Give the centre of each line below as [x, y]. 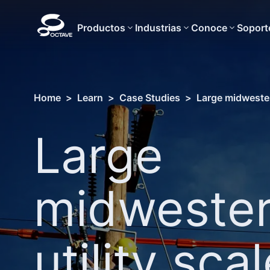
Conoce [209, 28]
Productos [101, 28]
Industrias [158, 28]
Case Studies [150, 98]
